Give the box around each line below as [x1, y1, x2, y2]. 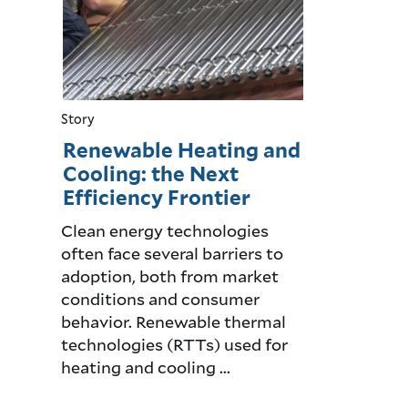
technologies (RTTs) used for [61, 332, 289, 355]
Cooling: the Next [63, 161, 240, 186]
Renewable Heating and [63, 138, 301, 162]
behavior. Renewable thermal [61, 310, 287, 332]
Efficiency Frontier [63, 185, 251, 209]
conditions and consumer [61, 287, 260, 310]
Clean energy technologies [61, 219, 270, 241]
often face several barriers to [61, 241, 284, 264]
